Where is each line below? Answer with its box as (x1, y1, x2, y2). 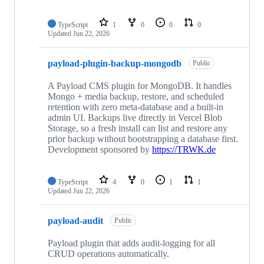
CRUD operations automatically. (48, 249, 169, 259)
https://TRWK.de (152, 144, 216, 155)
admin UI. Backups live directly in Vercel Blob (48, 113, 222, 123)
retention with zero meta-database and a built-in (48, 102, 223, 113)
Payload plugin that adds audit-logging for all (48, 238, 215, 249)
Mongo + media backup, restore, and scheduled (48, 91, 224, 102)
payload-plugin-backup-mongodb (48, 58, 181, 68)
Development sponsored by (48, 144, 152, 155)
